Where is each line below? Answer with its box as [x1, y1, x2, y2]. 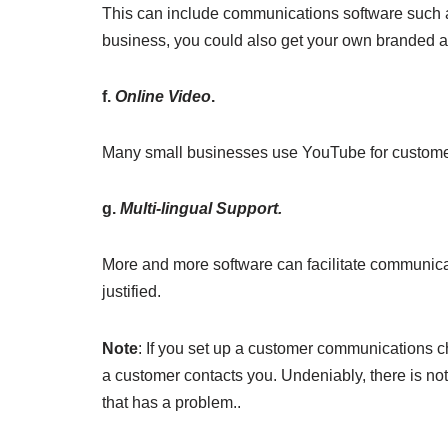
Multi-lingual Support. [120, 200, 282, 217]
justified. [102, 283, 161, 300]
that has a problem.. [102, 394, 241, 411]
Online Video [115, 88, 211, 105]
